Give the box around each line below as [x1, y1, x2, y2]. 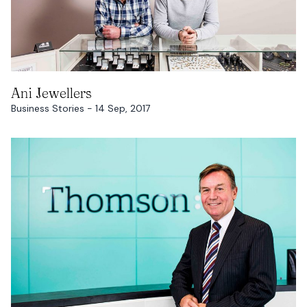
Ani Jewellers [11, 84, 92, 102]
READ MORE [123, 77, 184, 93]
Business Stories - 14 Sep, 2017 [11, 102, 150, 115]
